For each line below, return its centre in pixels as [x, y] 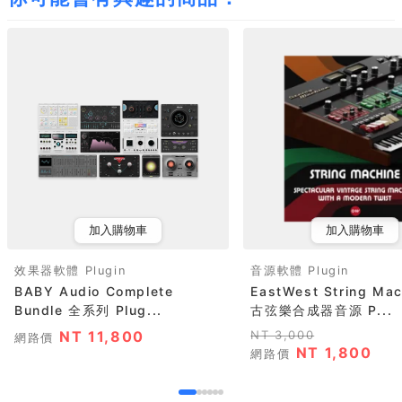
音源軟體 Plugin [300, 271]
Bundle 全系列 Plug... [88, 310]
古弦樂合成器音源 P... [322, 310]
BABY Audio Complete [94, 292]
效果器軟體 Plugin [70, 271]
